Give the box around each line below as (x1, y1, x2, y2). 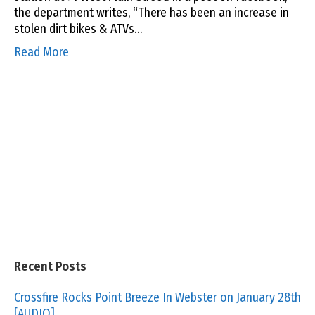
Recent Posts (14, 259, 86, 275)
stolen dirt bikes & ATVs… (14, 21, 142, 37)
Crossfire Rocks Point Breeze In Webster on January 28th (14, 290, 301, 306)
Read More (14, 44, 69, 60)
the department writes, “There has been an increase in (14, 5, 289, 21)
